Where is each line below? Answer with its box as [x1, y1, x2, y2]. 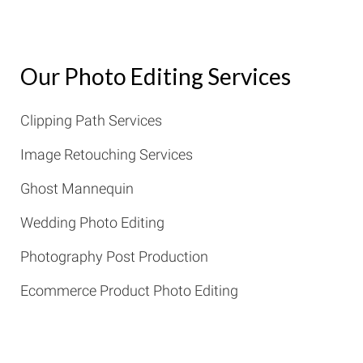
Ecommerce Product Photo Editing [19, 282, 238, 299]
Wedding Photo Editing [19, 214, 164, 231]
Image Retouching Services [19, 146, 193, 163]
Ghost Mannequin [19, 180, 137, 197]
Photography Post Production [19, 248, 208, 265]
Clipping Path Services [19, 112, 162, 129]
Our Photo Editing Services [19, 62, 291, 90]
